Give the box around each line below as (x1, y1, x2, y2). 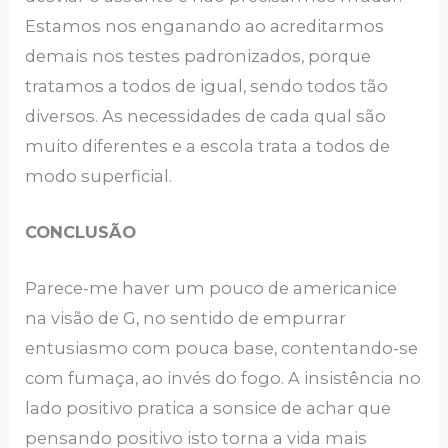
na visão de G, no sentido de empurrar (25, 308, 347, 329)
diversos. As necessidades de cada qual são (25, 105, 387, 126)
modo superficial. (25, 165, 177, 186)
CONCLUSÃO (25, 222, 137, 243)
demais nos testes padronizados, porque (25, 45, 372, 66)
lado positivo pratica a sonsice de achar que (25, 398, 392, 419)
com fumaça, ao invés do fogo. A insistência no (25, 368, 422, 389)
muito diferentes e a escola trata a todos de (25, 135, 391, 156)
